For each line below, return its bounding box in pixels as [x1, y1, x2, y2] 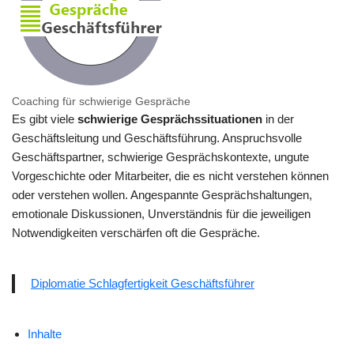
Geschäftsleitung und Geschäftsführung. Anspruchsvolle [12, 131, 302, 145]
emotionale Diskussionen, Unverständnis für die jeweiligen [12, 207, 311, 220]
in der [262, 112, 294, 126]
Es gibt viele [12, 112, 77, 126]
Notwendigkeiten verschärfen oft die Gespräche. [12, 226, 260, 239]
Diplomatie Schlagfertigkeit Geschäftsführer [31, 277, 254, 290]
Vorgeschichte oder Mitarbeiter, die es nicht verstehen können [12, 169, 329, 183]
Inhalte [28, 327, 62, 341]
